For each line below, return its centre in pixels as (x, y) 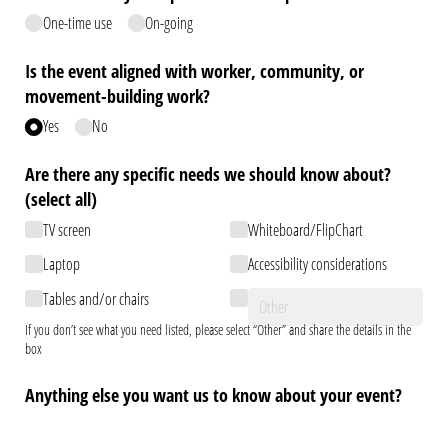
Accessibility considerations (317, 264)
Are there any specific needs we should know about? (208, 174)
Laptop (61, 264)
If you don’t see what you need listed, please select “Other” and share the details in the (218, 329)
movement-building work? (117, 96)
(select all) (61, 199)
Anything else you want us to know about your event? (213, 394)
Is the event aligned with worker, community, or (194, 71)
